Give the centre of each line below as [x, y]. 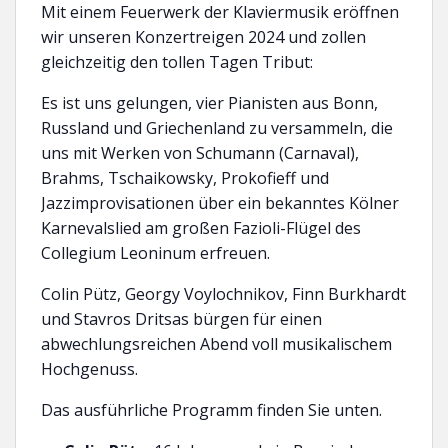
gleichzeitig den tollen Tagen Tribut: [177, 62]
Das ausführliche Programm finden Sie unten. [211, 410]
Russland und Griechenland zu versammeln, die [217, 128]
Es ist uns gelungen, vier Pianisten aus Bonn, [209, 103]
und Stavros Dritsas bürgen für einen [181, 319]
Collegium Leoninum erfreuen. [155, 253]
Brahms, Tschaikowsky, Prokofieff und [185, 178]
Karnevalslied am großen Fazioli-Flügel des [201, 228]
